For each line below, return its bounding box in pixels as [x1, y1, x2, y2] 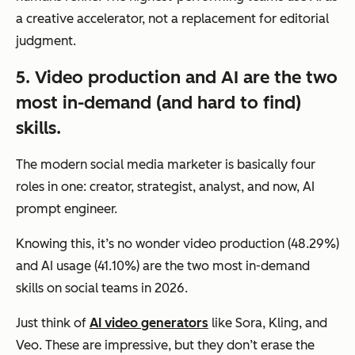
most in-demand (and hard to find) [16, 91, 301, 113]
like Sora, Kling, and [208, 315, 327, 330]
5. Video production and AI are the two [16, 66, 338, 88]
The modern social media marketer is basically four [16, 156, 315, 172]
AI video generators [90, 315, 208, 330]
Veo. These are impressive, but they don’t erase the [16, 337, 315, 353]
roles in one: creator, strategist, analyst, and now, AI [16, 178, 315, 194]
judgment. [16, 32, 76, 48]
